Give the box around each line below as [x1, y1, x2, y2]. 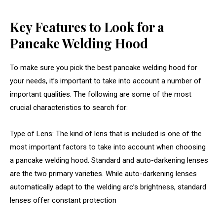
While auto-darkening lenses [106, 169, 197, 179]
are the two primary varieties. [10, 169, 106, 179]
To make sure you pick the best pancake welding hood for [10, 63, 197, 73]
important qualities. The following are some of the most [10, 90, 191, 99]
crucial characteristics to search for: [10, 103, 130, 112]
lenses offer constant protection [10, 196, 116, 205]
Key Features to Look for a [10, 18, 164, 36]
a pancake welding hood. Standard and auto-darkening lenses [10, 156, 208, 165]
